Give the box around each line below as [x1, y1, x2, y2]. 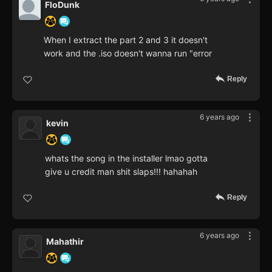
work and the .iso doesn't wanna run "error [44, 47, 212, 58]
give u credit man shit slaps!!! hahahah [45, 166, 197, 177]
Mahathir [46, 236, 84, 246]
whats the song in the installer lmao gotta [45, 152, 208, 163]
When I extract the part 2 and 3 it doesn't [44, 34, 208, 45]
